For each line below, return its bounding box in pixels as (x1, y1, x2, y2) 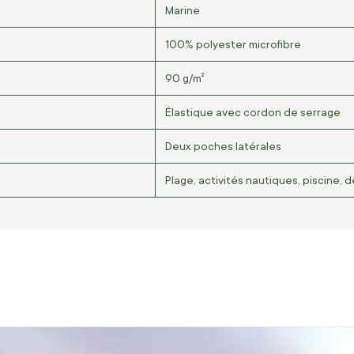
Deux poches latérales (165, 139, 281, 153)
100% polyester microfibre (165, 37, 301, 51)
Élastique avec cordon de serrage (165, 105, 341, 119)
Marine (165, 3, 200, 17)
